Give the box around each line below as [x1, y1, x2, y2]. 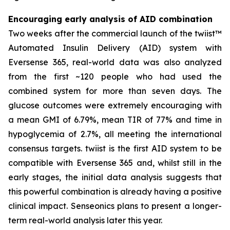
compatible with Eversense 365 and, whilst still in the [8, 158, 222, 168]
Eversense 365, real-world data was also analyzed [8, 57, 222, 67]
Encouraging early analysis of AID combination [8, 14, 213, 24]
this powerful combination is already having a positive [8, 186, 222, 197]
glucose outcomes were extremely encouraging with [8, 100, 222, 110]
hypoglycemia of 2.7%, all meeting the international [8, 129, 222, 139]
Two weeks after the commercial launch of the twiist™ [8, 28, 222, 39]
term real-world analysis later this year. [8, 215, 162, 225]
